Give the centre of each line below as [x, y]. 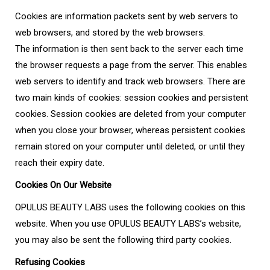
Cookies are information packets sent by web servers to [127, 16]
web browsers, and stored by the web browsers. [110, 33]
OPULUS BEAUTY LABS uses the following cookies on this [130, 207]
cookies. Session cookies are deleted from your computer [130, 114]
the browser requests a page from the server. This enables [131, 65]
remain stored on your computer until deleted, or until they [130, 146]
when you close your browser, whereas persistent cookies [130, 130]
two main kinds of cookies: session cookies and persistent [132, 98]
